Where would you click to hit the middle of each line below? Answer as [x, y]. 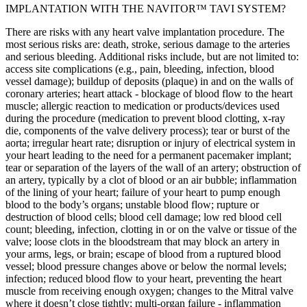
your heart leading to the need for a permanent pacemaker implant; [148, 155]
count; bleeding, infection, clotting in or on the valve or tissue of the [151, 229]
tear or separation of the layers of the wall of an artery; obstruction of [153, 167]
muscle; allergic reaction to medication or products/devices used [143, 106]
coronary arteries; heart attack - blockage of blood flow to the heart [149, 93]
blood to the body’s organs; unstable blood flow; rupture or [132, 204]
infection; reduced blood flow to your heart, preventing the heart [144, 278]
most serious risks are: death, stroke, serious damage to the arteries [148, 44]
